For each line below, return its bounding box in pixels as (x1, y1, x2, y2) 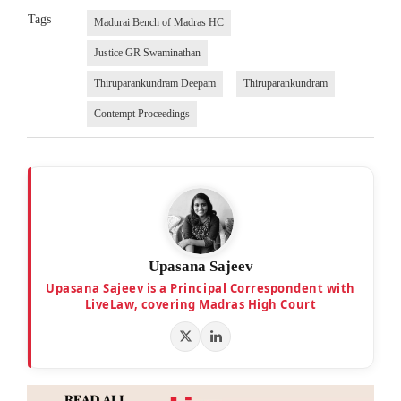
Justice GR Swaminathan (93, 46, 200, 59)
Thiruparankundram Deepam (93, 76, 216, 90)
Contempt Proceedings (93, 107, 190, 120)
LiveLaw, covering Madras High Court (84, 295, 317, 312)
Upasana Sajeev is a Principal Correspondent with (46, 279, 355, 296)
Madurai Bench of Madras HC (93, 15, 224, 29)
